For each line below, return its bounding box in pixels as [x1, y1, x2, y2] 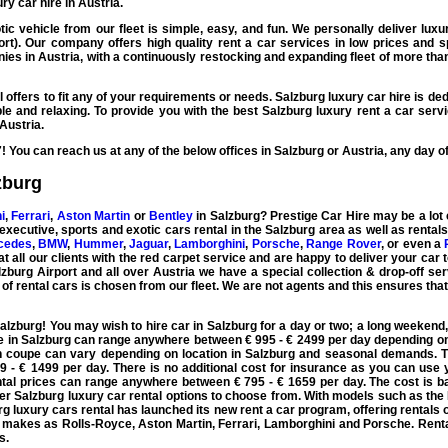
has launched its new [114, 402, 240, 417]
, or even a [380, 236, 445, 251]
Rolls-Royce [61, 416, 132, 431]
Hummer [73, 236, 123, 251]
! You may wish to [42, 318, 146, 333]
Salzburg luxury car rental [14, 388, 163, 403]
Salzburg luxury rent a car [262, 104, 414, 119]
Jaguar [128, 236, 168, 251]
